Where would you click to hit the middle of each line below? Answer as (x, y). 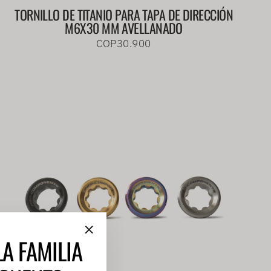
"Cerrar (109, 246)
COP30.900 (124, 44)
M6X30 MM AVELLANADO (124, 28)
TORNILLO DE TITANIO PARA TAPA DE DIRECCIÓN (124, 15)
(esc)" (105, 261)
